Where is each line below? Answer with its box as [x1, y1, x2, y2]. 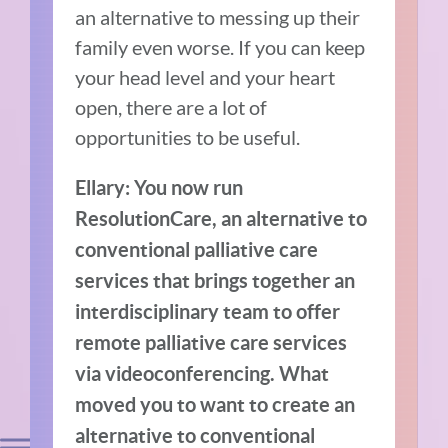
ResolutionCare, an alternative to [75, 207, 368, 231]
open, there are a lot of [75, 95, 268, 120]
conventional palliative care [75, 238, 319, 262]
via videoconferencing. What [75, 362, 330, 386]
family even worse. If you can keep [75, 35, 366, 60]
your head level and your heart [75, 65, 336, 90]
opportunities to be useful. [75, 125, 301, 150]
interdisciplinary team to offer [75, 300, 341, 324]
